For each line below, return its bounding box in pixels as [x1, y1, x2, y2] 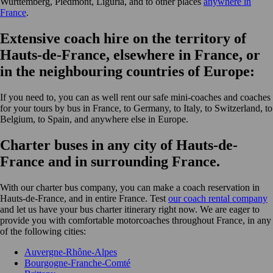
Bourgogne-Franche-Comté [24, 257, 130, 268]
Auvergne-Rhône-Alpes [24, 246, 117, 257]
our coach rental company [168, 193, 268, 204]
